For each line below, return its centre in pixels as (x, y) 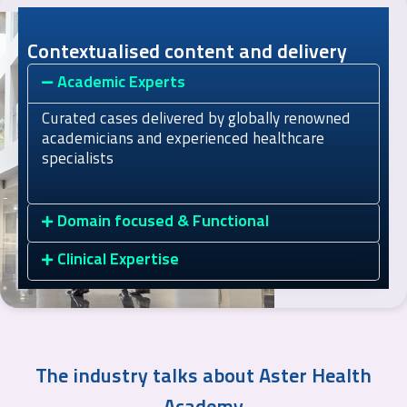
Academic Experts (121, 84)
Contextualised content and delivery (187, 54)
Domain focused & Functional (163, 223)
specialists (78, 160)
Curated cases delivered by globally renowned (196, 120)
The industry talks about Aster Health (203, 378)
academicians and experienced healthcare (183, 140)
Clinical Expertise (118, 261)
